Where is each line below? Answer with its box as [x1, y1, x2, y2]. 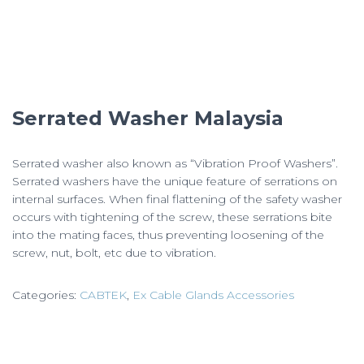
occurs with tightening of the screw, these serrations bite [12, 210, 332, 225]
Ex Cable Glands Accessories [132, 288, 294, 303]
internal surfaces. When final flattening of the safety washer [12, 192, 342, 207]
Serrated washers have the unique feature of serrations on [12, 174, 337, 189]
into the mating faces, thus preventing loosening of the [12, 227, 324, 243]
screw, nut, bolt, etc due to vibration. [12, 245, 216, 261]
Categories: [12, 288, 80, 303]
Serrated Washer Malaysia [12, 106, 284, 131]
